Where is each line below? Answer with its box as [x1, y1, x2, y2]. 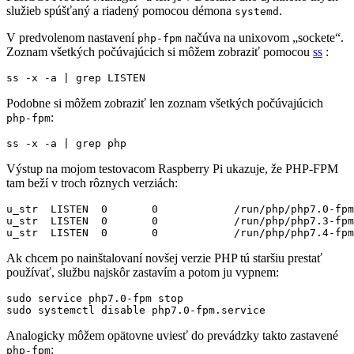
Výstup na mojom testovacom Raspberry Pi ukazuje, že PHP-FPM [6, 161, 338, 175]
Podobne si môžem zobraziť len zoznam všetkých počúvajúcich [6, 96, 323, 110]
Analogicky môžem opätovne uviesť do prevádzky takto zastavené [6, 328, 338, 342]
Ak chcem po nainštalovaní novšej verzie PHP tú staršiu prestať [6, 250, 322, 265]
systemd [235, 5, 279, 17]
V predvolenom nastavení [6, 30, 137, 44]
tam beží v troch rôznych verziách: [6, 175, 178, 190]
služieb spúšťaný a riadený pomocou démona [6, 3, 235, 17]
